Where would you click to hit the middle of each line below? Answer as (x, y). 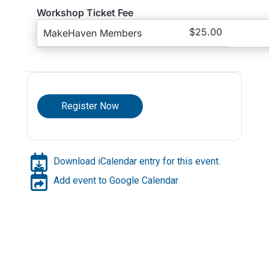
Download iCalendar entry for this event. (137, 162)
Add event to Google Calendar (116, 181)
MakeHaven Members (92, 33)
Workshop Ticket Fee (85, 12)
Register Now (90, 106)
